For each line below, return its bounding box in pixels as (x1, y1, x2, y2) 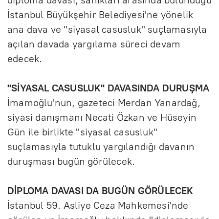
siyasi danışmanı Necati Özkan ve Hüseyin (7, 111, 197, 123)
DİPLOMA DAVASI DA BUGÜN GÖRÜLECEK (7, 184, 194, 197)
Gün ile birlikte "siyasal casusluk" (7, 126, 157, 138)
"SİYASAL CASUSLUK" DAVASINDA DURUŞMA (7, 82, 210, 94)
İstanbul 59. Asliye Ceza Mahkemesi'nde (7, 199, 189, 211)
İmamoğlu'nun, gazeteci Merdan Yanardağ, (7, 96, 200, 109)
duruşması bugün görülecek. (7, 155, 135, 167)
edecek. (7, 52, 43, 65)
